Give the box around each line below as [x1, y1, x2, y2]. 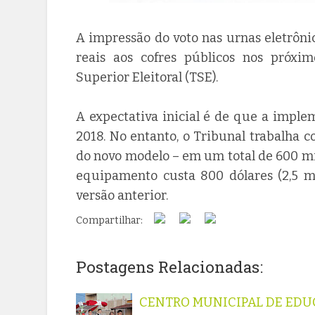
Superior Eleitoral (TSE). [76, 69, 219, 85]
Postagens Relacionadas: [76, 255, 264, 277]
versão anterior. [76, 187, 169, 203]
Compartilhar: [76, 214, 148, 226]
